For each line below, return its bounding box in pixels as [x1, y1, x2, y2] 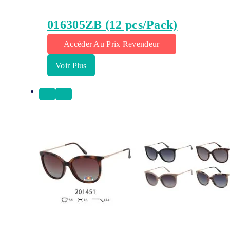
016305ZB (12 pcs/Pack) [47, 18, 178, 32]
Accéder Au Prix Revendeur [64, 40, 160, 49]
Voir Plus [55, 61, 87, 70]
